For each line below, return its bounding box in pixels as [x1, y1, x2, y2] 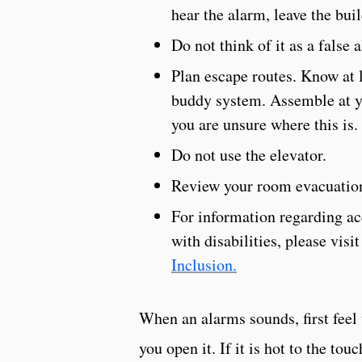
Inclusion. [171, 254, 237, 276]
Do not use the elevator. [171, 144, 326, 166]
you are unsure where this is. [171, 113, 358, 136]
